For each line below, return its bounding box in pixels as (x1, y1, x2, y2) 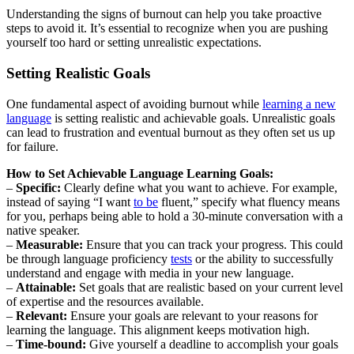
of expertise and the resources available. (6, 294, 204, 308)
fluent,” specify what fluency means (158, 194, 340, 209)
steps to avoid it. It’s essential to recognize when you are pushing (6, 21, 328, 36)
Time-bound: (16, 337, 86, 351)
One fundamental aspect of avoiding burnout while (6, 96, 262, 111)
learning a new (262, 96, 336, 111)
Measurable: (16, 237, 83, 251)
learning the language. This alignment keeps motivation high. (6, 322, 310, 337)
